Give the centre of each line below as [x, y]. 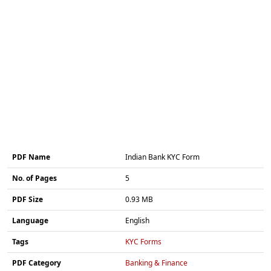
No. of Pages [34, 178]
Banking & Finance [156, 263]
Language [30, 220]
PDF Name [31, 157]
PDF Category [37, 263]
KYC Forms [143, 241]
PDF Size [28, 199]
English [137, 220]
